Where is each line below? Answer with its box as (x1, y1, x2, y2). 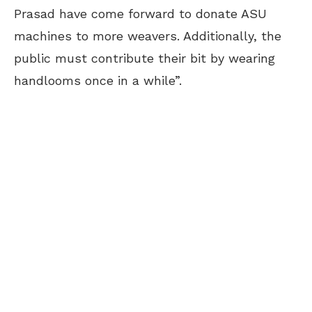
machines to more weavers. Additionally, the (14, 29, 281, 43)
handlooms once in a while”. (14, 73, 182, 88)
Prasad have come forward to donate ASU (14, 6, 267, 21)
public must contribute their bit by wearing (14, 51, 275, 65)
